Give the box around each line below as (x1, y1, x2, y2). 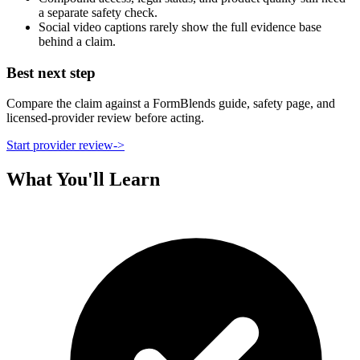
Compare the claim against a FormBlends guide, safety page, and (6, 96, 335, 111)
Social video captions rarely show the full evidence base (39, 19, 321, 34)
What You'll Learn (6, 169, 160, 190)
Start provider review (6, 138, 113, 153)
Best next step (6, 63, 96, 81)
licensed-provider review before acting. (6, 111, 204, 125)
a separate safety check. (39, 5, 157, 19)
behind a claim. (39, 34, 116, 48)
